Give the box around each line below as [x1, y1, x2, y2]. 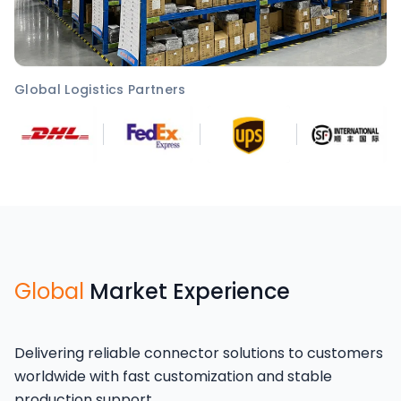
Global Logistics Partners [14, 81, 186, 98]
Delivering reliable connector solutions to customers [14, 343, 383, 364]
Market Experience [84, 277, 290, 307]
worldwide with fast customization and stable [14, 366, 332, 388]
